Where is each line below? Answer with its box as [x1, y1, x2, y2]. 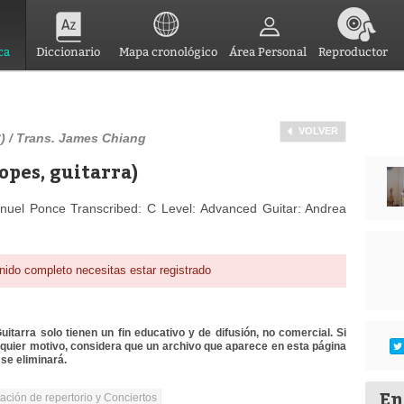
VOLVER [298, 125, 339, 136]
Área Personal [228, 45, 307, 59]
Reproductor [318, 45, 388, 59]
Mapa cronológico [118, 45, 217, 59]
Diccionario [36, 45, 100, 59]
